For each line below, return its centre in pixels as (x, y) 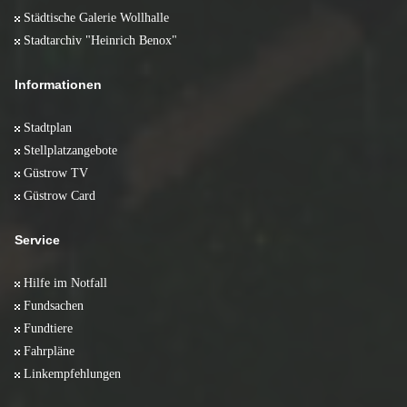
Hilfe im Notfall (65, 283)
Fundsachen (54, 306)
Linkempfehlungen (72, 374)
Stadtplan (48, 128)
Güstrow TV (56, 173)
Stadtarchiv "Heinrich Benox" (100, 40)
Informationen (58, 85)
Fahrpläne (49, 351)
